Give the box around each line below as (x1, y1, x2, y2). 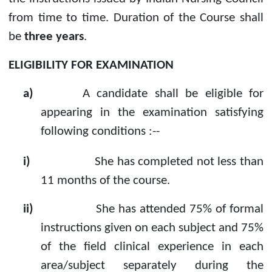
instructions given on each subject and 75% (40, 222, 263, 235)
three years (24, 30, 84, 44)
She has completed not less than (95, 155, 264, 169)
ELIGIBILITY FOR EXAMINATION (8, 59, 174, 72)
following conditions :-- (40, 125, 160, 138)
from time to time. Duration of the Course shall (8, 12, 263, 25)
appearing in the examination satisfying (40, 106, 263, 120)
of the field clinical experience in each (40, 240, 263, 254)
